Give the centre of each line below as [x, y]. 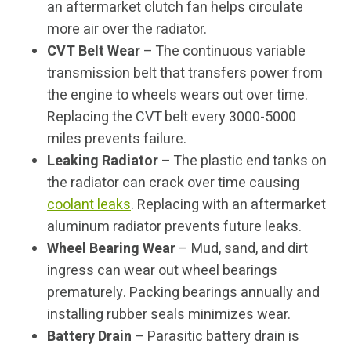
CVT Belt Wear [94, 52]
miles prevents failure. [117, 139]
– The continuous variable [223, 52]
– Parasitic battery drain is [215, 337]
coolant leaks [89, 205]
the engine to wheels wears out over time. [177, 96]
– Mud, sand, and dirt [242, 249]
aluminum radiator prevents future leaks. [174, 227]
